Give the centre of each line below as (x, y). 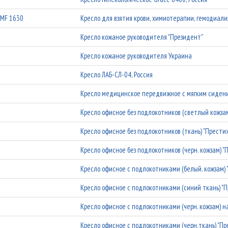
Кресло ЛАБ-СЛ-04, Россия (117, 75)
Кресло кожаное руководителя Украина (136, 56)
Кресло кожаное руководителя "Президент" (142, 37)
